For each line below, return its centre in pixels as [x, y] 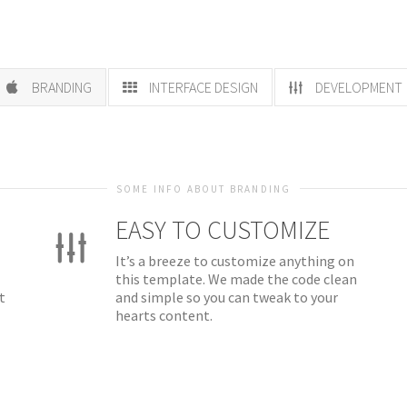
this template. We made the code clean [236, 279]
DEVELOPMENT [357, 87]
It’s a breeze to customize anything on [235, 261]
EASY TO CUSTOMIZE [223, 230]
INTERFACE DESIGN [202, 87]
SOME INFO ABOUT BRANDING [203, 189]
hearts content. [164, 315]
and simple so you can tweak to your [227, 297]
